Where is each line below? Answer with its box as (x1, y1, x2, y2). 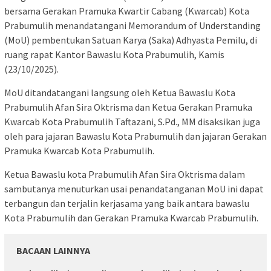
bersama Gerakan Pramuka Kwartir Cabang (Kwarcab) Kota (4, 4, 249, 17)
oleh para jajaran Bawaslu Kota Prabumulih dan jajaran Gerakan (4, 129, 267, 142)
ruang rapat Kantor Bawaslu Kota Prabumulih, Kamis (4, 48, 224, 60)
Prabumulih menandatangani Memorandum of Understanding (4, 19, 261, 31)
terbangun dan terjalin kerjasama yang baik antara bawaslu (4, 197, 249, 209)
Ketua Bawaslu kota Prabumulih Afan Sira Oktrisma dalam (4, 168, 245, 180)
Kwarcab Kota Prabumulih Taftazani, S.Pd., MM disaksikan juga (4, 115, 260, 128)
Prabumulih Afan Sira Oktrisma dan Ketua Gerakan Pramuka (4, 100, 252, 113)
